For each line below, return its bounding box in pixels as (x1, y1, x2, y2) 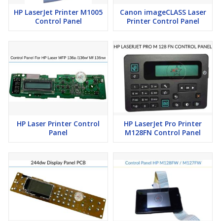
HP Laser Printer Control (17, 119, 100, 129)
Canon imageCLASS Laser (119, 7, 206, 17)
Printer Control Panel (126, 16, 199, 26)
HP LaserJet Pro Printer (124, 119, 202, 129)
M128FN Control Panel (125, 128, 201, 138)
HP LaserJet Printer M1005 (14, 7, 103, 17)
